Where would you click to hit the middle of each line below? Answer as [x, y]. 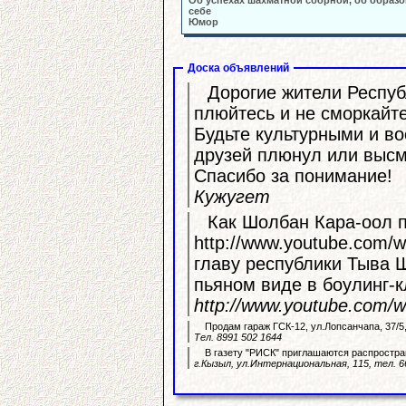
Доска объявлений [238, 68]
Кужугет [232, 197]
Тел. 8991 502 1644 [238, 338]
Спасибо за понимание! [293, 176]
